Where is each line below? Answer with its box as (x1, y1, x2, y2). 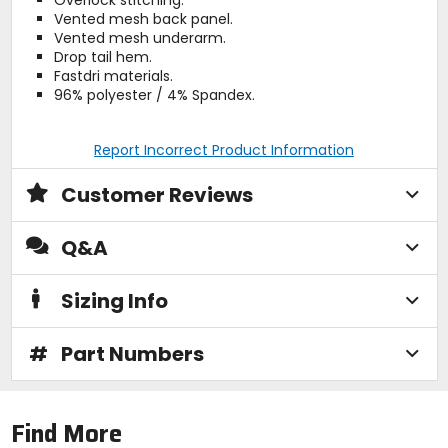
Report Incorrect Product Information (94, 139, 354, 160)
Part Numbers (60, 339, 204, 368)
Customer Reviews (60, 180, 253, 209)
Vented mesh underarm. (53, 27, 226, 48)
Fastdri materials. (53, 65, 173, 86)
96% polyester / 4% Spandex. (53, 84, 255, 105)
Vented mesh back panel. (53, 8, 233, 29)
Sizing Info (60, 286, 168, 315)
